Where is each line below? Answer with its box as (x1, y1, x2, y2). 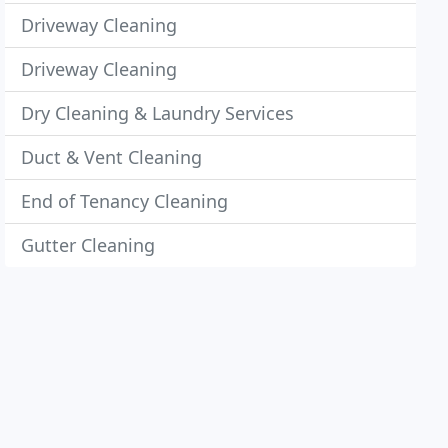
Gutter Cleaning (21, 233, 156, 257)
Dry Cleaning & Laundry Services (21, 101, 295, 125)
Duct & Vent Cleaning (21, 145, 203, 169)
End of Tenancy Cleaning (21, 189, 229, 213)
